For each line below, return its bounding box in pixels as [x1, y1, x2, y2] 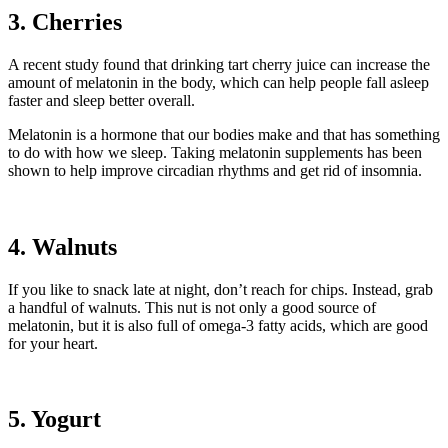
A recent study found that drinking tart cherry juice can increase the [8, 55, 430, 73]
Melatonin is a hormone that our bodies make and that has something [8, 125, 440, 143]
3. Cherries [8, 8, 122, 35]
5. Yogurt [8, 406, 101, 433]
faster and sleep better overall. [8, 91, 195, 109]
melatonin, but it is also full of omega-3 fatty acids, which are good [8, 316, 428, 334]
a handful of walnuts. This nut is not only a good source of [8, 298, 376, 316]
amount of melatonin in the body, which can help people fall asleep [8, 73, 429, 91]
